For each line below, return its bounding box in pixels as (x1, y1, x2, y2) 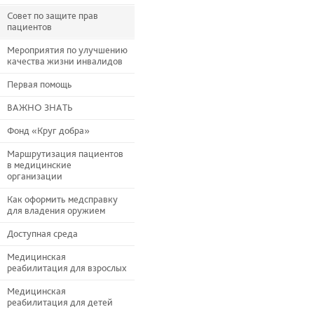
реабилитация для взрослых (7, 263, 127, 274)
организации (7, 171, 62, 182)
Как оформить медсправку (7, 194, 118, 205)
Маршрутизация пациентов (7, 149, 123, 160)
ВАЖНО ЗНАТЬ (7, 102, 73, 114)
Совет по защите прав (7, 11, 98, 22)
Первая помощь (7, 79, 72, 90)
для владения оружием (7, 205, 105, 217)
